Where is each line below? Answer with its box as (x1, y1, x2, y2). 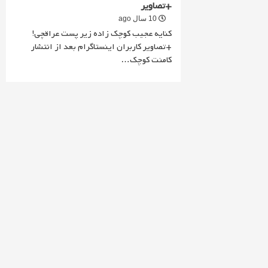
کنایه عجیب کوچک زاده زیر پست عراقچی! (32, 27, 172, 41)
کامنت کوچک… (121, 53, 172, 67)
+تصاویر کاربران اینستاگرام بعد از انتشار (31, 40, 172, 54)
